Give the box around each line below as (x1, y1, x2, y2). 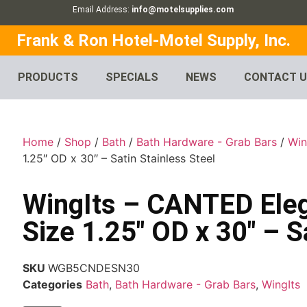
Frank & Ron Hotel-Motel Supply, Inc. (16, 31, 291, 51)
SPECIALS (106, 71, 159, 84)
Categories (23, 278, 83, 292)
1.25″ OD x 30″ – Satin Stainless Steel (23, 151, 216, 166)
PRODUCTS (18, 71, 79, 84)
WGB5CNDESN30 (48, 261, 140, 275)
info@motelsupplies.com (132, 5, 234, 14)
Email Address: (73, 5, 132, 14)
